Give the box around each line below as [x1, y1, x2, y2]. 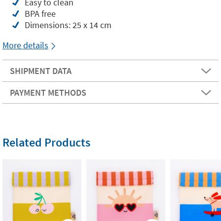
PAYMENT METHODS [10, 87, 86, 98]
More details [2, 39, 48, 51]
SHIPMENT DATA [10, 65, 72, 76]
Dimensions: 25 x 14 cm [25, 19, 111, 31]
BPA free [25, 8, 56, 19]
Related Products [2, 135, 90, 150]
